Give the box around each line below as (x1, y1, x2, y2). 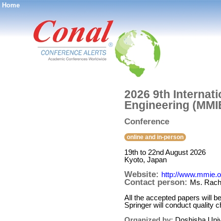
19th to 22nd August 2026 (124, 148, 206, 156)
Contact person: (124, 178, 190, 187)
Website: (124, 170, 161, 179)
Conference (124, 117, 169, 126)
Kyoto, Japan (124, 155, 167, 164)
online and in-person (127, 134, 184, 141)
